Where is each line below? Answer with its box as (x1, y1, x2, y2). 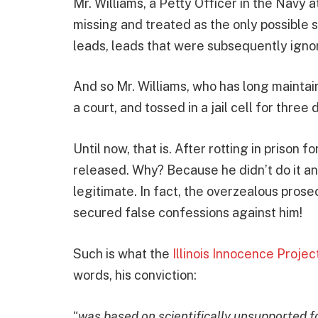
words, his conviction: (73, 267, 197, 283)
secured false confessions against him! (73, 205, 302, 221)
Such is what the (73, 246, 172, 261)
